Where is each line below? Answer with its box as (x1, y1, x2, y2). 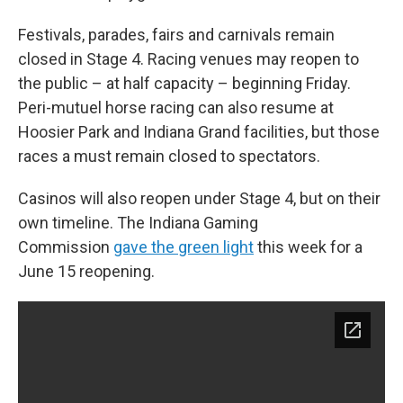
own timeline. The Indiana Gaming (18, 212, 258, 232)
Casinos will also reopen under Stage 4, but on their (18, 188, 381, 208)
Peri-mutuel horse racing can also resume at (18, 97, 334, 117)
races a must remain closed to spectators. (18, 146, 320, 166)
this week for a (254, 237, 363, 256)
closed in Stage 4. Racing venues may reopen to (18, 49, 359, 68)
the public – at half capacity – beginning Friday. (18, 73, 351, 93)
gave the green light (113, 237, 254, 256)
